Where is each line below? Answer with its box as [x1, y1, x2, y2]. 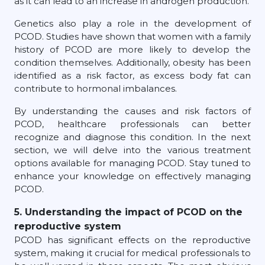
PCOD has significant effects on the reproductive [14, 234, 251, 245]
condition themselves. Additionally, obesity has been [14, 56, 251, 68]
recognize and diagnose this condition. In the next [14, 131, 251, 143]
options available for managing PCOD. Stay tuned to [14, 157, 251, 169]
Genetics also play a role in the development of [14, 17, 251, 29]
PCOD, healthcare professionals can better [14, 118, 251, 130]
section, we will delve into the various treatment [14, 144, 251, 156]
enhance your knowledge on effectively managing [14, 170, 251, 182]
